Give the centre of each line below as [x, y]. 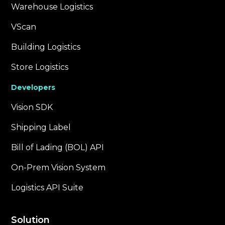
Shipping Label [41, 127]
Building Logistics [46, 47]
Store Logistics [40, 67]
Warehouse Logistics [52, 7]
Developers [33, 87]
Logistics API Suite [47, 187]
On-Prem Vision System [59, 167]
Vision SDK [32, 107]
